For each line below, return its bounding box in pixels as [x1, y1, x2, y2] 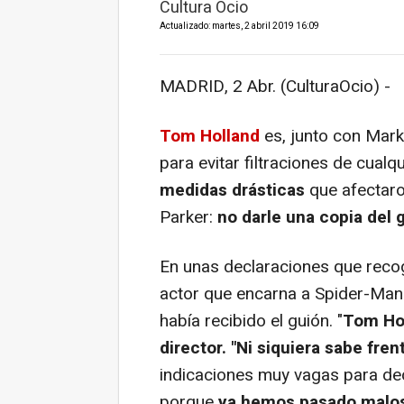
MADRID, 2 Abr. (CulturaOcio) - [160, 74, 390, 100]
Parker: [160, 205, 217, 231]
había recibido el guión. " [160, 308, 343, 335]
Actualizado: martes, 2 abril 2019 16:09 [160, 20, 319, 33]
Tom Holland [160, 124, 260, 150]
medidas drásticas [160, 178, 305, 204]
